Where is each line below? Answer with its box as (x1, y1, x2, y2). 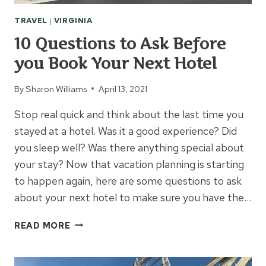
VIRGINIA (53, 15, 93, 26)
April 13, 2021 (99, 83, 148, 94)
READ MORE (14, 219, 71, 231)
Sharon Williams (26, 83, 87, 94)
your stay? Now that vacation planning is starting (14, 157, 244, 171)
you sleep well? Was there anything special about (14, 140, 244, 154)
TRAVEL (14, 15, 47, 26)
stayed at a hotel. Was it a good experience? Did (14, 123, 237, 138)
